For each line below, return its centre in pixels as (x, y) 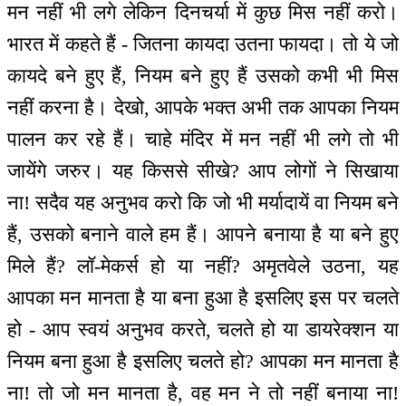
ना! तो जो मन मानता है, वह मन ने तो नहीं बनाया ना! (203, 392)
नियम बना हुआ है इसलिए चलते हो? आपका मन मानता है (203, 361)
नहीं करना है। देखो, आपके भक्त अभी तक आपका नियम (203, 107)
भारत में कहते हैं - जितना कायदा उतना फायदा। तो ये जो (203, 43)
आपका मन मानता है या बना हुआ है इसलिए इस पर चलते (203, 297)
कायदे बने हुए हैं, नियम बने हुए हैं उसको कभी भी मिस (203, 75)
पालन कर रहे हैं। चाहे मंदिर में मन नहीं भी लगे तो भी (203, 139)
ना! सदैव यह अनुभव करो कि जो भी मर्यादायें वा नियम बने (203, 202)
